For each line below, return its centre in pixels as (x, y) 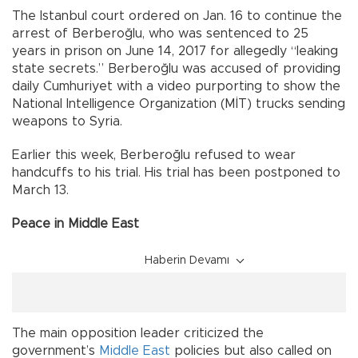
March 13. (40, 190)
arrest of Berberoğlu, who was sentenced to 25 (160, 33)
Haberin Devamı (187, 260)
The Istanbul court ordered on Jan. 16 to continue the (177, 16)
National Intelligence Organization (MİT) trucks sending (179, 103)
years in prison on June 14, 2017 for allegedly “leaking (175, 51)
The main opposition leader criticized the (138, 333)
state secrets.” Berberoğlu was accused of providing (176, 68)
